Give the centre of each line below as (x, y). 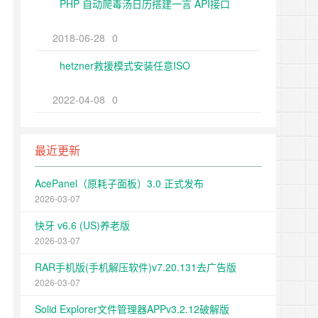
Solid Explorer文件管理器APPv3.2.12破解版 (132, 309)
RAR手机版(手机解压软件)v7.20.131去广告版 (136, 267)
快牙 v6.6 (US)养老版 (82, 225)
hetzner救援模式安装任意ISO (125, 65)
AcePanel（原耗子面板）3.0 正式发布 (119, 183)
